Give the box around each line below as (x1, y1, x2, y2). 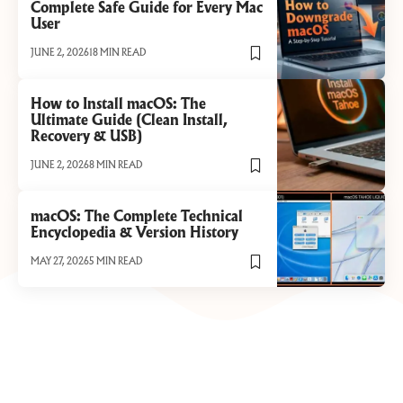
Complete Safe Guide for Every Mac (31, 2, 264, 16)
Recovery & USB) (31, 130, 143, 144)
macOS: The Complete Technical (31, 210, 244, 224)
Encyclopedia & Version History (31, 226, 239, 240)
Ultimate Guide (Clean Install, (31, 113, 228, 128)
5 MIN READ (89, 256, 144, 266)
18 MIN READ (89, 49, 148, 58)
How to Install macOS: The (31, 97, 207, 112)
